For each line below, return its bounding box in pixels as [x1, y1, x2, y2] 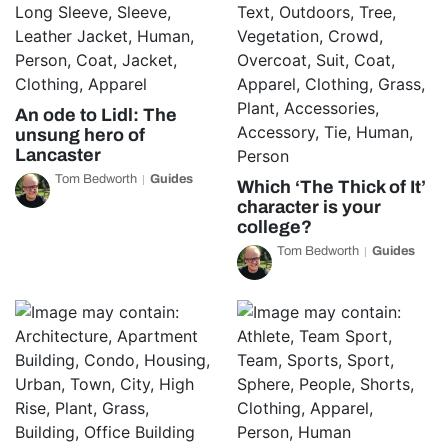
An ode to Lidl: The [15, 105, 177, 125]
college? [236, 217, 312, 237]
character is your [236, 197, 381, 217]
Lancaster [15, 145, 101, 165]
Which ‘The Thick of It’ [236, 177, 426, 197]
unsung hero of [15, 125, 145, 145]
